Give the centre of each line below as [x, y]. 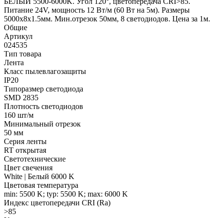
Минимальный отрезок [42, 124]
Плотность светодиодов [44, 107]
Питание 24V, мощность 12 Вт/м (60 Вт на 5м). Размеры [97, 10]
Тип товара [23, 54]
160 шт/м [19, 115]
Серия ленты [25, 142]
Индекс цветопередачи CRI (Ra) [57, 203]
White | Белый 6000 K [39, 177]
